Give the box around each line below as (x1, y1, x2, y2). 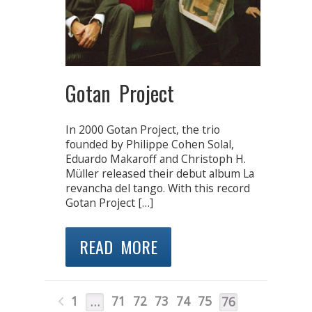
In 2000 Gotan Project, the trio (65, 121, 220, 137)
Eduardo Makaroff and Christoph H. (65, 150, 246, 166)
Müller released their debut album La (65, 165, 254, 181)
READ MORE (79, 234, 157, 260)
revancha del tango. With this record (65, 180, 250, 196)
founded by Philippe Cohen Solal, (65, 136, 234, 152)
